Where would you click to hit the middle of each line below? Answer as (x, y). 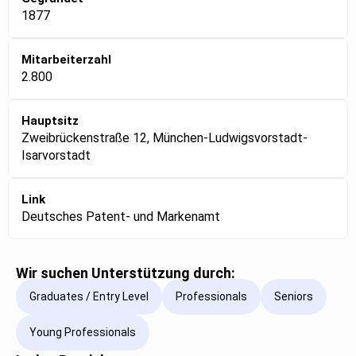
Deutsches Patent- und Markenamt (121, 216)
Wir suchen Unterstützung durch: (126, 273)
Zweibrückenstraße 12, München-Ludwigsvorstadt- (164, 137)
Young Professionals (83, 333)
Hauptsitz (50, 120)
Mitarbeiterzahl (66, 59)
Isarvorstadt (56, 155)
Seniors (294, 297)
